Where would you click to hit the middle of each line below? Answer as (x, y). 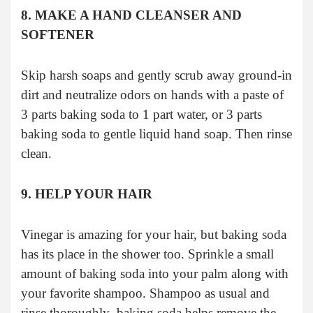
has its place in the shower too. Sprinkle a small (147, 254)
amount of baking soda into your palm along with (155, 273)
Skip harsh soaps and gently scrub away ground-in (156, 75)
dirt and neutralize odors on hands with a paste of (152, 94)
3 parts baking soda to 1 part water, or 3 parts (141, 114)
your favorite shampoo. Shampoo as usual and (145, 293)
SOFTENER (58, 34)
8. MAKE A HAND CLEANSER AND (131, 15)
